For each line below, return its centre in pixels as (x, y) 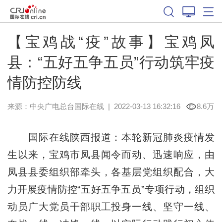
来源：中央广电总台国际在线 (55, 106)
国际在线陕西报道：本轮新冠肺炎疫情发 (111, 137)
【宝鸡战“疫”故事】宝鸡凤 (111, 42)
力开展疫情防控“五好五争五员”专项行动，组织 (111, 189)
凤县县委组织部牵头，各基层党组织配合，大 (111, 172)
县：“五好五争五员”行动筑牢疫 (111, 62)
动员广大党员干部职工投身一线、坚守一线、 (111, 206)
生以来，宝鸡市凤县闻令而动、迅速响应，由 (111, 154)
